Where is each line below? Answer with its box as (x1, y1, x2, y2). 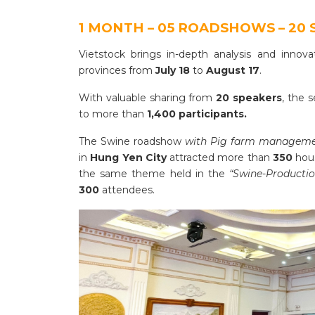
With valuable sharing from (79, 91, 217, 105)
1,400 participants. (147, 108, 247, 121)
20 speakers (216, 91, 283, 105)
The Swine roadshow (79, 135, 186, 148)
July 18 (155, 64, 193, 77)
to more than (79, 108, 147, 121)
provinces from (79, 64, 155, 77)
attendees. (102, 184, 155, 197)
